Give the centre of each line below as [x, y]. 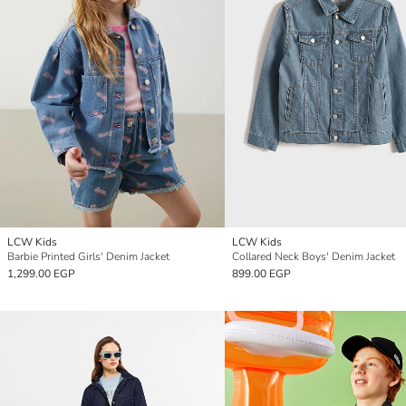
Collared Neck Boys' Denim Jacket [314, 257]
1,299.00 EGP [41, 274]
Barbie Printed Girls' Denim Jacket [88, 257]
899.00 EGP [261, 274]
